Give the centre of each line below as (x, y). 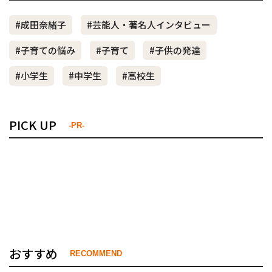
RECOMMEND (96, 254)
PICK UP (33, 125)
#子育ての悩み (45, 50)
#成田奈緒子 (41, 24)
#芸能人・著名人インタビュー (149, 24)
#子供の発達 (175, 50)
